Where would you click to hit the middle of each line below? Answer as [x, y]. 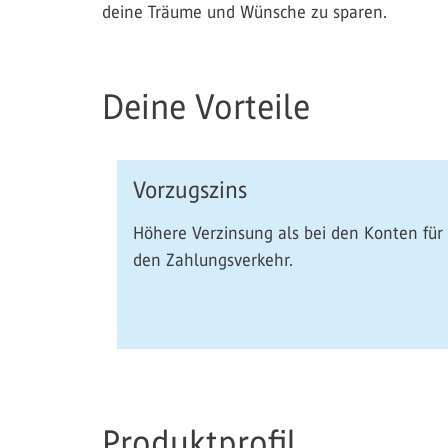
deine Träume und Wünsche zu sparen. [244, 12]
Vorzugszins [190, 190]
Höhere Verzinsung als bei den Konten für [288, 233]
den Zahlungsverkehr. [213, 260]
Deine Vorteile [206, 107]
